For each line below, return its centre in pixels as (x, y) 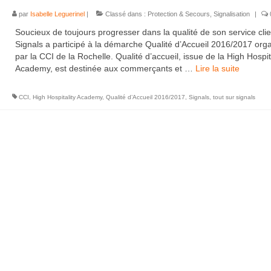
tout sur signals (234, 97)
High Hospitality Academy (67, 97)
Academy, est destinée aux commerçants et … (105, 68)
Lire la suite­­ (217, 68)
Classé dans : (125, 14)
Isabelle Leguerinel (57, 14)
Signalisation (231, 14)
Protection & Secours (178, 14)
